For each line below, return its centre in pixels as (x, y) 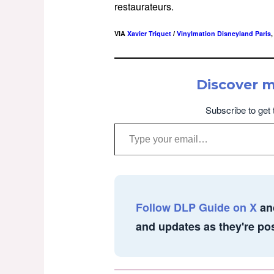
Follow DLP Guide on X (196, 207)
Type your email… (132, 123)
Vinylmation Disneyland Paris (224, 33)
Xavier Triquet (149, 33)
